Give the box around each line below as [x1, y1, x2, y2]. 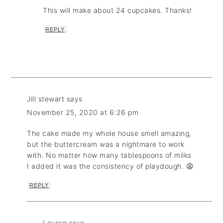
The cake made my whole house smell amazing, [27, 129, 192, 138]
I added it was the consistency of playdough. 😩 [27, 162, 194, 171]
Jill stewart [27, 95, 65, 104]
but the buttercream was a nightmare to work [27, 140, 185, 149]
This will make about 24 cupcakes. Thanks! [43, 6, 192, 15]
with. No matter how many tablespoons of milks [27, 151, 192, 160]
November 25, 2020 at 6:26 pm [27, 108, 139, 117]
